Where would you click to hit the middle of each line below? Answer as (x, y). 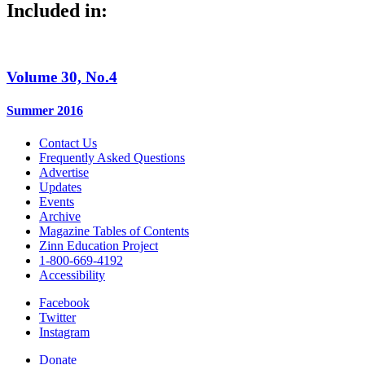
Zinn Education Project (99, 245)
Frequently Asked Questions (112, 157)
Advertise (64, 172)
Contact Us (68, 143)
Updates (60, 187)
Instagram (64, 332)
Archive (60, 216)
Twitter (57, 317)
